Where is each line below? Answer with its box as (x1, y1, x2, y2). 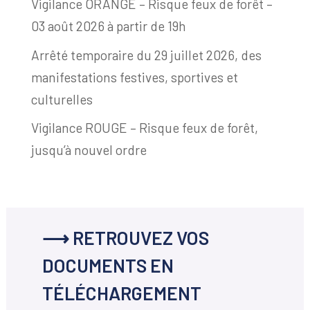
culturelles (30, 91, 93, 107)
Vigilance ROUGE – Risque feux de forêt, (30, 120, 258, 136)
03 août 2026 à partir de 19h (30, 17, 186, 34)
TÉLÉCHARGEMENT (42, 282, 201, 304)
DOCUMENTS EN (42, 254, 174, 277)
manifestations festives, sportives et (30, 69, 238, 85)
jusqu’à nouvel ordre (30, 142, 147, 158)
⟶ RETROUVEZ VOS (42, 226, 209, 249)
